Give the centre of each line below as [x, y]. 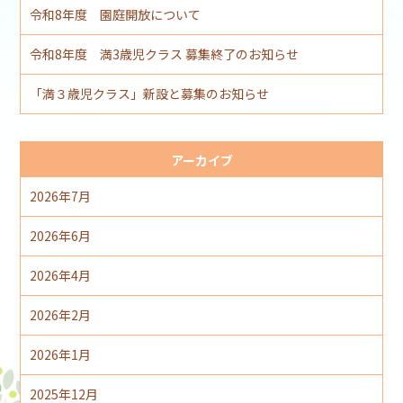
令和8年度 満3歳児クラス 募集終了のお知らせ [165, 54]
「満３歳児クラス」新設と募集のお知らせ [150, 94]
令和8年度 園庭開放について [116, 14]
